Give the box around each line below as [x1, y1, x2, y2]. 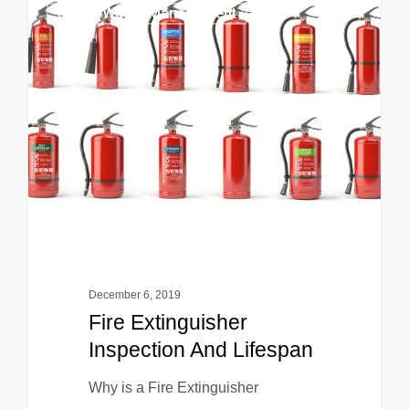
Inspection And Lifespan [88, 337, 313, 362]
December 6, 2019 [88, 288, 181, 301]
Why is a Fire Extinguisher [88, 379, 258, 395]
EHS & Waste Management [58, 4, 236, 22]
